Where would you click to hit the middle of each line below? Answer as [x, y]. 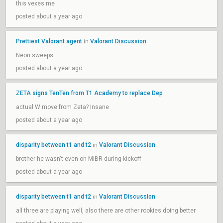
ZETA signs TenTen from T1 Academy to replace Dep [89, 93]
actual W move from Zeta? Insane [62, 107]
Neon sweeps [35, 55]
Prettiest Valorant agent [49, 41]
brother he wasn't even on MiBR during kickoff [79, 159]
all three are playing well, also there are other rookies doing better [106, 211]
